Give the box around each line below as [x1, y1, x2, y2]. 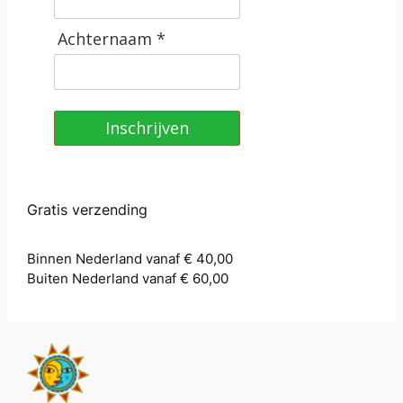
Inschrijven [105, 117, 190, 139]
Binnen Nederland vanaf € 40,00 [27, 250, 234, 267]
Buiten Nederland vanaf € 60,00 [27, 270, 229, 287]
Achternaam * [57, 28, 166, 50]
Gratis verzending [27, 200, 148, 219]
